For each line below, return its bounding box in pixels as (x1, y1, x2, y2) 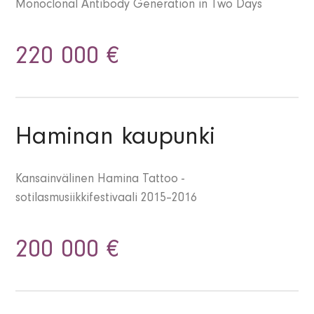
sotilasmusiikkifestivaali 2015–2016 (15, 193, 198, 206)
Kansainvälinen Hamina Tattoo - (15, 174, 185, 187)
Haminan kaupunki (15, 127, 216, 153)
